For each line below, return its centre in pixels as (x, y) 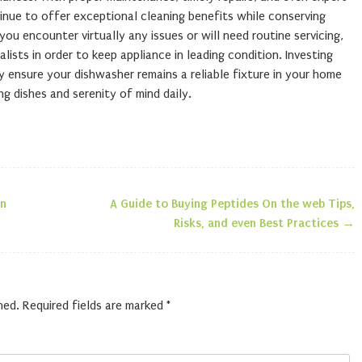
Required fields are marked (95, 305)
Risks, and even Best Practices (258, 223)
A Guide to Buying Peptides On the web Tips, (233, 204)
